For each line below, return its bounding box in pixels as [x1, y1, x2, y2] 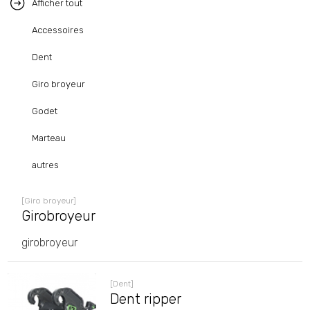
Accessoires [32, 25, 84, 35]
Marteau [32, 133, 66, 143]
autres [32, 160, 60, 170]
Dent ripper [109, 291, 181, 307]
